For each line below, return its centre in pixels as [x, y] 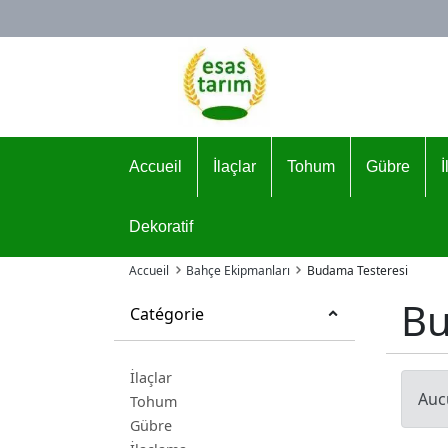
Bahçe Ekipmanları [238, 270]
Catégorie [167, 314]
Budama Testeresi [357, 270]
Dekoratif [161, 226]
